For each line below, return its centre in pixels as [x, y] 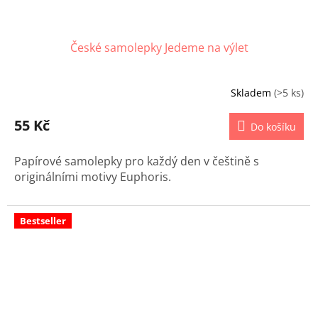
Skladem [252, 92]
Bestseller [43, 221]
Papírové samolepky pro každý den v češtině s [137, 161]
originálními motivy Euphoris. [93, 177]
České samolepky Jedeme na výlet [159, 48]
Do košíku [273, 127]
